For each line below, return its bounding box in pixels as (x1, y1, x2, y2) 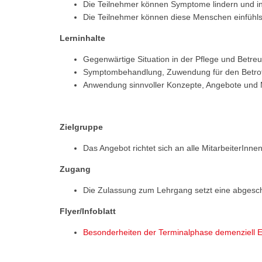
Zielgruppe (60, 122, 103, 132)
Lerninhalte (60, 33, 105, 43)
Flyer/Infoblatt (60, 206, 116, 216)
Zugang (60, 164, 91, 174)
